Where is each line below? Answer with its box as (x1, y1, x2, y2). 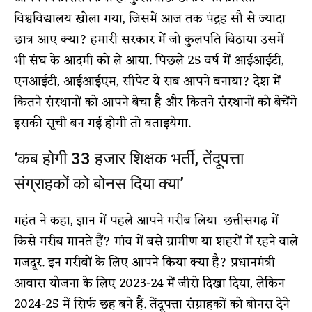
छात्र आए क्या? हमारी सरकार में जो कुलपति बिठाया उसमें (14, 28, 284, 51)
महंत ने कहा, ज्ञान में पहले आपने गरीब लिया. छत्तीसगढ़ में (14, 209, 279, 232)
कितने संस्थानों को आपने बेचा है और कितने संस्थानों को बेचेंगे (14, 91, 297, 114)
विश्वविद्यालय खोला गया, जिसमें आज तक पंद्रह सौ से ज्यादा (14, 7, 286, 30)
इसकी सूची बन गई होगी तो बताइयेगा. (14, 111, 191, 134)
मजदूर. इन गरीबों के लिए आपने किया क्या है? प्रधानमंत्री (14, 251, 275, 274)
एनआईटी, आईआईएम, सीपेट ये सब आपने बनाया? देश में (14, 70, 281, 93)
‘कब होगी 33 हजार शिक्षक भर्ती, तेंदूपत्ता (14, 148, 244, 169)
